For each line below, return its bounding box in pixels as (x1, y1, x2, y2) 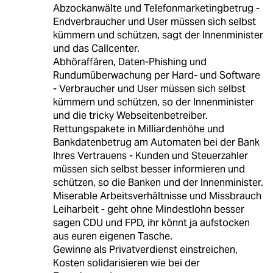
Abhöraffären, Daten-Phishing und (52, 55, 207, 69)
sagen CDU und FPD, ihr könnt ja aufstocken (52, 216, 250, 230)
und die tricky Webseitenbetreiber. (52, 109, 208, 122)
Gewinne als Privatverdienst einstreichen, (52, 243, 238, 257)
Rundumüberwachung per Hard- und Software (52, 69, 260, 82)
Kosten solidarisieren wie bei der (52, 257, 200, 270)
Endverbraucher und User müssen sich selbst (52, 15, 256, 29)
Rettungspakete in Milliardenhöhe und (52, 122, 224, 136)
